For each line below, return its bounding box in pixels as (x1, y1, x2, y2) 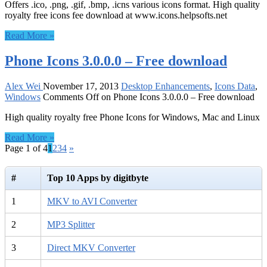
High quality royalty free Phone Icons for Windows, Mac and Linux (5, 111, 260, 122)
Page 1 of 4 (5, 142, 48, 153)
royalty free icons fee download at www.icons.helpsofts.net (5, 10, 227, 21)
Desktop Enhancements (121, 80, 210, 91)
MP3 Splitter (47, 219, 95, 230)
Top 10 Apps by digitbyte (47, 173, 148, 184)
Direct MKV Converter (47, 243, 135, 253)
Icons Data (215, 80, 255, 91)
